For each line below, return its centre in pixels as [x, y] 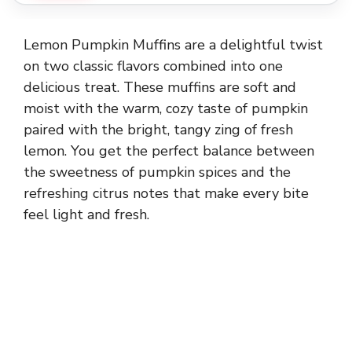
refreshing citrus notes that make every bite [166, 194]
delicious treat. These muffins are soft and [160, 88]
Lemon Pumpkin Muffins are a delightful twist [173, 45]
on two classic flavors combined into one [153, 66]
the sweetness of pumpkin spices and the [157, 172]
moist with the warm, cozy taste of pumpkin [166, 109]
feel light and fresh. [86, 215]
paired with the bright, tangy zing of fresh [158, 130]
